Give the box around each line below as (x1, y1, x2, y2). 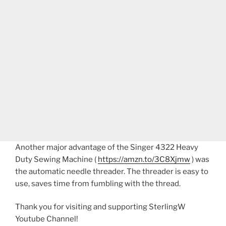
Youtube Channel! (15, 214, 78, 224)
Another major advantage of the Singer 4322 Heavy (15, 142, 198, 152)
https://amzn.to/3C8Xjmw (98, 154, 190, 164)
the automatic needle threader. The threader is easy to (15, 166, 208, 176)
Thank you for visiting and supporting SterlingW (15, 202, 186, 212)
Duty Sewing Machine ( (15, 154, 98, 164)
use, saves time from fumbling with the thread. (15, 179, 181, 188)
